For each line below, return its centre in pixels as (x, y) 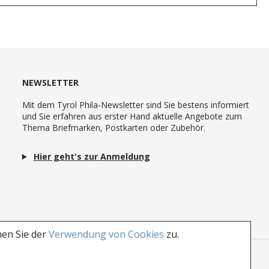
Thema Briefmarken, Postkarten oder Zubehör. (113, 127)
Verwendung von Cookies (106, 234)
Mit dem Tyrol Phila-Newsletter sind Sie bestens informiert (135, 104)
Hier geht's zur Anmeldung (92, 156)
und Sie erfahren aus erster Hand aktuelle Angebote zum (132, 116)
